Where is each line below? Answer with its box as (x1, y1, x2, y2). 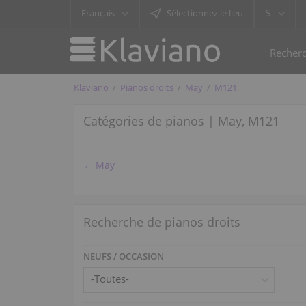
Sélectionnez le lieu (167, 7, 243, 19)
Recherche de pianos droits (83, 213, 241, 230)
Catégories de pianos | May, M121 (83, 113, 280, 130)
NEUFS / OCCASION (83, 249, 165, 262)
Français (81, 7, 115, 19)
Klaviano (74, 81, 109, 94)
